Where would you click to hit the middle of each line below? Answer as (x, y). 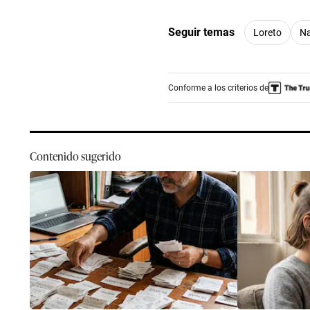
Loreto (267, 32)
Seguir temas (201, 32)
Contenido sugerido (75, 155)
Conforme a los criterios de (218, 88)
